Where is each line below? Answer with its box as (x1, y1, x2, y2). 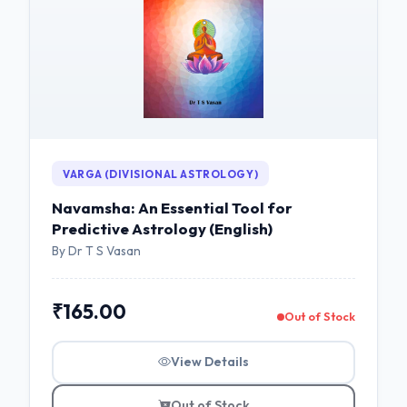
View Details (171, 353, 249, 371)
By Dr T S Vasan (52, 242, 141, 259)
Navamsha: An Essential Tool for (52, 198, 293, 218)
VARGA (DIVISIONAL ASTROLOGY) (63, 166, 259, 181)
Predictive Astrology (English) (52, 219, 273, 239)
